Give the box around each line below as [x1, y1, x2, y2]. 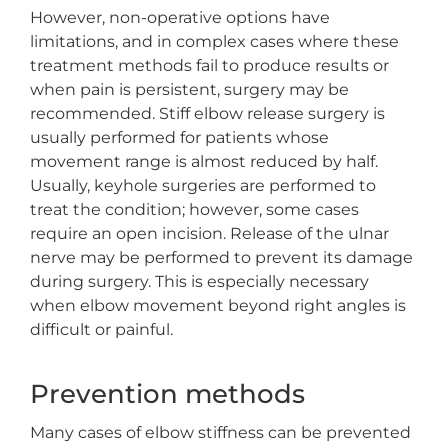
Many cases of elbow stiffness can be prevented [29, 423, 411, 442]
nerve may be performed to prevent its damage [29, 248, 413, 267]
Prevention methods [29, 378, 305, 410]
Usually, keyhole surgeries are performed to [29, 176, 376, 195]
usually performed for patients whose [29, 128, 329, 147]
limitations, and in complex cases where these [29, 32, 399, 51]
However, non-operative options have [29, 8, 330, 27]
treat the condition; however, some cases [29, 200, 359, 219]
